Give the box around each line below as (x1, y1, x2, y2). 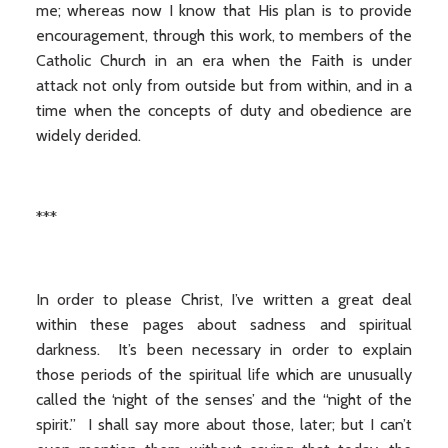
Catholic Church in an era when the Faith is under (35, 51, 413, 70)
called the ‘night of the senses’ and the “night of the (35, 390, 413, 409)
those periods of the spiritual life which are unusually (35, 365, 413, 384)
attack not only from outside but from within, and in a (35, 76, 413, 95)
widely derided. (35, 126, 141, 145)
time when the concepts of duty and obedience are (35, 101, 413, 120)
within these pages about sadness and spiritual (35, 315, 413, 334)
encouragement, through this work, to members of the (35, 26, 413, 45)
